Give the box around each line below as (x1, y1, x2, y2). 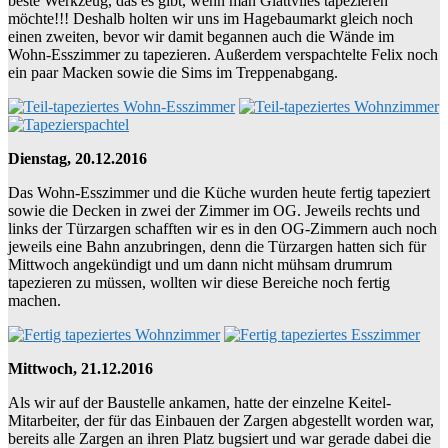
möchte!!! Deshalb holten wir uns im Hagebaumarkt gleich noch (8, 9, 413, 27)
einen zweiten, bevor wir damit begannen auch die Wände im (8, 27, 394, 45)
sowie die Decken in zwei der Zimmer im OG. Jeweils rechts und (8, 201, 420, 219)
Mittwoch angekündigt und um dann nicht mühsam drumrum (8, 255, 392, 273)
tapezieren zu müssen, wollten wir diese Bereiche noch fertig (8, 273, 390, 291)
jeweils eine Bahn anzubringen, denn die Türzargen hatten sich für (8, 237, 426, 255)
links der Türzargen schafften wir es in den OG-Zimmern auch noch (8, 219, 437, 237)
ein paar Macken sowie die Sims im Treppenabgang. (8, 63, 338, 81)
